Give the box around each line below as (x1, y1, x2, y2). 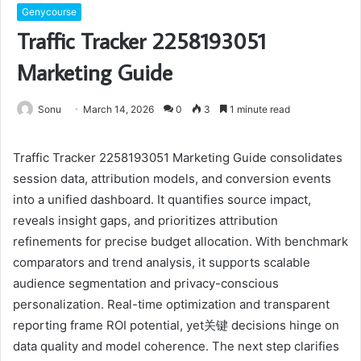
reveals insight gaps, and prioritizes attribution (13, 213, 278, 229)
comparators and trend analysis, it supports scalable (13, 255, 310, 271)
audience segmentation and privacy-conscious (13, 276, 279, 292)
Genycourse (22, 6, 77, 19)
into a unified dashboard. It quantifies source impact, (13, 192, 311, 208)
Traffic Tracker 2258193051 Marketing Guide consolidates (13, 150, 342, 166)
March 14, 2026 (83, 103, 154, 116)
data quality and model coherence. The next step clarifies (13, 338, 339, 355)
